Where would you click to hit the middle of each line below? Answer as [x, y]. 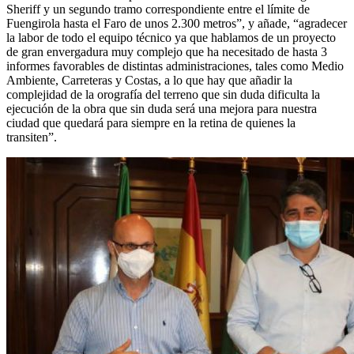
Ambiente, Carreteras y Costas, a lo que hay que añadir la [149, 81]
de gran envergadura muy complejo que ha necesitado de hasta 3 [167, 52]
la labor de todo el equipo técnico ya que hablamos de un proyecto [171, 38]
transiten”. [32, 137]
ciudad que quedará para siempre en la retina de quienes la [151, 123]
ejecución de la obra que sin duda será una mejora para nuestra [162, 109]
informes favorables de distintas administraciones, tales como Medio [175, 66]
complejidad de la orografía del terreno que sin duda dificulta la [163, 95]
